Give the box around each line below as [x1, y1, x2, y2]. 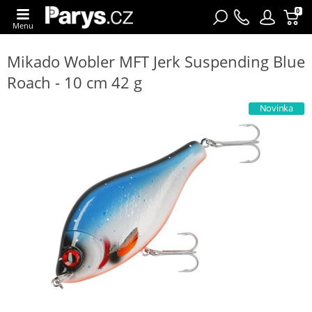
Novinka [259, 102, 293, 114]
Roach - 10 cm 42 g [7, 71, 142, 93]
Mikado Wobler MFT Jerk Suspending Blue [7, 50, 305, 72]
